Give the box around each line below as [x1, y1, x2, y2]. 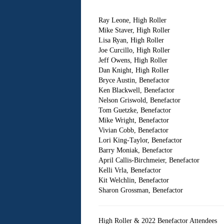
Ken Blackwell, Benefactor [98, 86, 174, 94]
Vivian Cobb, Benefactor [98, 126, 168, 134]
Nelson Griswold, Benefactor [98, 96, 180, 104]
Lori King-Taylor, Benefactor [98, 136, 182, 144]
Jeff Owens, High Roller [98, 56, 167, 64]
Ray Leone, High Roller [98, 16, 166, 24]
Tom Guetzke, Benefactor [98, 106, 171, 114]
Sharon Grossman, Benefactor [98, 186, 183, 194]
